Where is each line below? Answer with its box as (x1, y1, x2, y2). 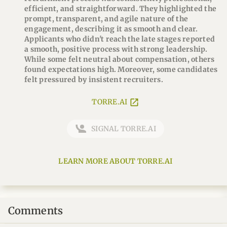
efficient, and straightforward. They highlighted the (24, 4, 217, 13)
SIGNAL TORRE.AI (91, 124, 156, 134)
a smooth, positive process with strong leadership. (24, 45, 208, 54)
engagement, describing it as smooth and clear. (24, 24, 198, 33)
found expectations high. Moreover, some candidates (24, 65, 218, 74)
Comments (8, 204, 63, 217)
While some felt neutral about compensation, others (24, 55, 215, 64)
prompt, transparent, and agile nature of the (24, 14, 188, 23)
